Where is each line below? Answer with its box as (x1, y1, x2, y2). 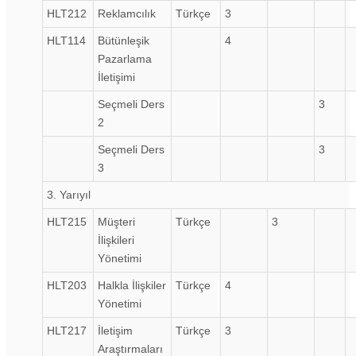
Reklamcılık (98, 6, 156, 20)
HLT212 (47, 6, 87, 20)
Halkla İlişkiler (98, 278, 166, 292)
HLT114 (47, 33, 86, 47)
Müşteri (98, 215, 135, 228)
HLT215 (47, 215, 87, 228)
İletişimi (98, 70, 135, 83)
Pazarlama (98, 52, 152, 65)
